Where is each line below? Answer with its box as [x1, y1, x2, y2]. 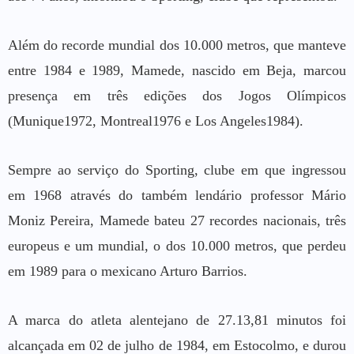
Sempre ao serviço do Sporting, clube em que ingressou [8, 161, 346, 178]
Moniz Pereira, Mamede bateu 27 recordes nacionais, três [8, 212, 346, 228]
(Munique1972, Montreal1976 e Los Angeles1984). [8, 112, 303, 129]
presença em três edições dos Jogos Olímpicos [8, 87, 346, 104]
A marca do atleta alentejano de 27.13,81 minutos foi [8, 311, 346, 328]
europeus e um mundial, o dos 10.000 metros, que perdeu [8, 237, 346, 254]
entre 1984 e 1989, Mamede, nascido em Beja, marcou [8, 62, 346, 78]
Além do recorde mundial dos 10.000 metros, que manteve [8, 36, 346, 53]
